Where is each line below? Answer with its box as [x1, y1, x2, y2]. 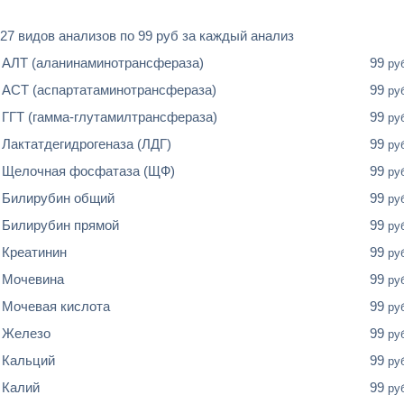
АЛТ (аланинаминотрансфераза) [2, 55, 204, 70]
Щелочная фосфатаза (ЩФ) [2, 163, 175, 179]
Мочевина [2, 271, 64, 287]
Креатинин [2, 244, 67, 260]
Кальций [2, 353, 55, 368]
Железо [2, 326, 50, 341]
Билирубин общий [2, 190, 115, 206]
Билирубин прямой [2, 217, 119, 233]
